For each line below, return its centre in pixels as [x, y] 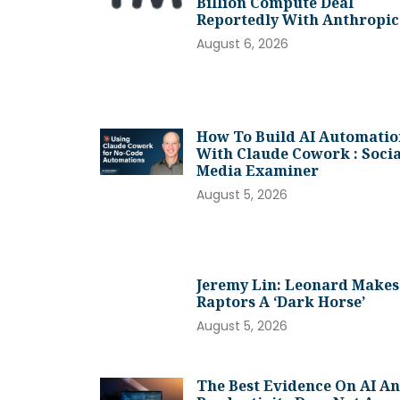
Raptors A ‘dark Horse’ [281, 301]
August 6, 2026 [243, 44]
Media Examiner [258, 170]
